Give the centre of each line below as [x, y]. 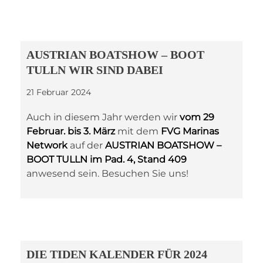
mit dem [138, 131]
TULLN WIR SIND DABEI [95, 70]
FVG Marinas [190, 131]
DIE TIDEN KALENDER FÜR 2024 [117, 254]
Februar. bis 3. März [71, 131]
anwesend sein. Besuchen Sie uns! [107, 173]
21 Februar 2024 [59, 92]
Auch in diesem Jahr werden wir [103, 117]
